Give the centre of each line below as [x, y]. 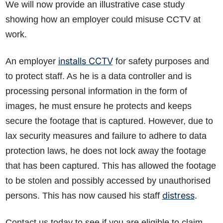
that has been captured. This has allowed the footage [111, 166]
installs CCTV [85, 61]
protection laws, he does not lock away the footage [106, 151]
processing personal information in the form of [96, 91]
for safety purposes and [161, 61]
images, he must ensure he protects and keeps [98, 106]
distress [178, 196]
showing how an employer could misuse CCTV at [103, 20]
